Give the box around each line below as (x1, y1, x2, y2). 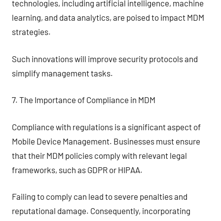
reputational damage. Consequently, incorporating (12, 206, 190, 216)
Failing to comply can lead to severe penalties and (12, 191, 187, 201)
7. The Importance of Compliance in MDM (12, 95, 155, 105)
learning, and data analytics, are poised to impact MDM (12, 12, 204, 22)
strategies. (12, 27, 51, 37)
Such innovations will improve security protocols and (12, 53, 198, 64)
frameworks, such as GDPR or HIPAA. (12, 164, 143, 175)
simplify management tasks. (12, 68, 113, 78)
